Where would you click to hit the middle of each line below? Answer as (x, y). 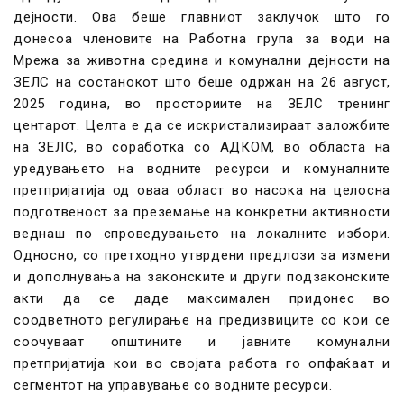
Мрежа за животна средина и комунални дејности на (202, 60)
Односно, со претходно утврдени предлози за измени (202, 255)
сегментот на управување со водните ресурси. (173, 385)
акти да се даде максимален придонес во (202, 298)
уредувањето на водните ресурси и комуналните (202, 169)
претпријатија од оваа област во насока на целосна (202, 190)
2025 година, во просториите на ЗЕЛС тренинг (202, 104)
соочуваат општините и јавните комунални (202, 342)
